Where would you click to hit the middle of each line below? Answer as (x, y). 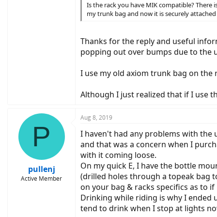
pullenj (41, 169)
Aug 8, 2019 (96, 117)
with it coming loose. (118, 155)
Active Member (41, 178)
